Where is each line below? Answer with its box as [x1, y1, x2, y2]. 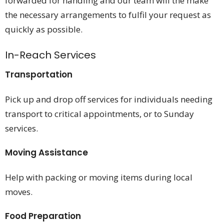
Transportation [5, 68, 72, 81]
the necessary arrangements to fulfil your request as [5, 8, 211, 20]
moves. [5, 186, 32, 198]
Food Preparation [5, 210, 81, 222]
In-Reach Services [5, 47, 96, 62]
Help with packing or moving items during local [5, 171, 192, 183]
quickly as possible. [5, 23, 84, 35]
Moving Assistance [5, 146, 88, 159]
